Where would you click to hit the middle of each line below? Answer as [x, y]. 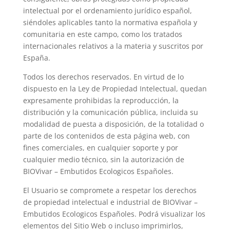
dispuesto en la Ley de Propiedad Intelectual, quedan [115, 89]
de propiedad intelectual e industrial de [93, 202]
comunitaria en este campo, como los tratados [102, 34]
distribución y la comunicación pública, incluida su [110, 112]
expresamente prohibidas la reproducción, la [101, 100]
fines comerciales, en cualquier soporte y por [100, 148]
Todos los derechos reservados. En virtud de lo [103, 77]
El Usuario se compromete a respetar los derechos [110, 190]
